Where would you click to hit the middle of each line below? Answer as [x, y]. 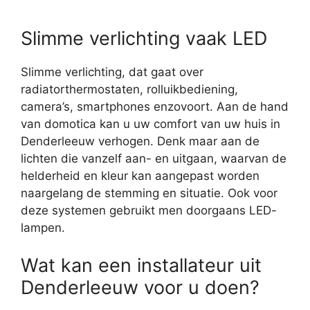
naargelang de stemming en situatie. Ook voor [149, 193]
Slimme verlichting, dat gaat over [112, 72]
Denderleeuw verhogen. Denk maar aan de [140, 142]
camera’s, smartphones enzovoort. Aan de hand [155, 107]
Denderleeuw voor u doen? [140, 287]
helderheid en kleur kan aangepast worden [140, 176]
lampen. [43, 228]
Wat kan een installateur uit [141, 265]
